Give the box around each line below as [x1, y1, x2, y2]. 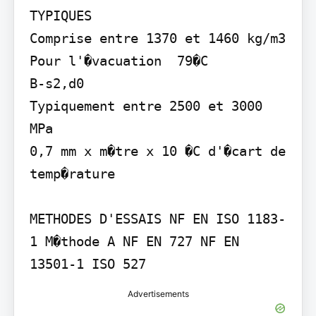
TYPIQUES [29, 7, 92, 23]
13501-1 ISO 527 [29, 255, 146, 272]
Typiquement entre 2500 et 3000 [29, 97, 262, 114]
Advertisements [127, 288, 189, 299]
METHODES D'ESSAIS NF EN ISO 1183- [29, 210, 286, 226]
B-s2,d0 [29, 75, 84, 91]
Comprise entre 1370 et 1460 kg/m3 [29, 30, 286, 46]
